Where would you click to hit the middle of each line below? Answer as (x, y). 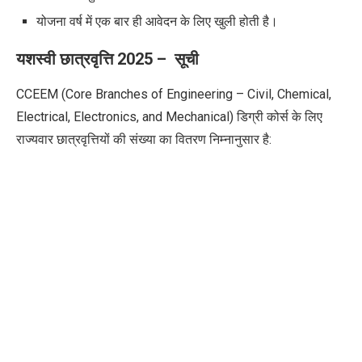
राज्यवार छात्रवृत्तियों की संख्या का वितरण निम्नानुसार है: (144, 139)
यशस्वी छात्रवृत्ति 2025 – (93, 59)
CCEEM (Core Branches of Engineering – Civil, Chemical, (174, 94)
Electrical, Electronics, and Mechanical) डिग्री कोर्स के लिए (169, 116)
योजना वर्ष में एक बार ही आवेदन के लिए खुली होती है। (157, 21)
